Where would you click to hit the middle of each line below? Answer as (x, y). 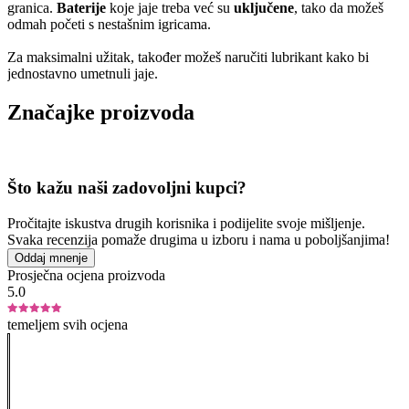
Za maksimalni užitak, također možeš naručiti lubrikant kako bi (188, 57)
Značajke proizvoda (101, 112)
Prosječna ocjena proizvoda (86, 275)
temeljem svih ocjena (68, 324)
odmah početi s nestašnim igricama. (109, 24)
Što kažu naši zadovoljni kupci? (127, 188)
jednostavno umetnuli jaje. (88, 73)
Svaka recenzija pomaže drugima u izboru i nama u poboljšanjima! (199, 239)
